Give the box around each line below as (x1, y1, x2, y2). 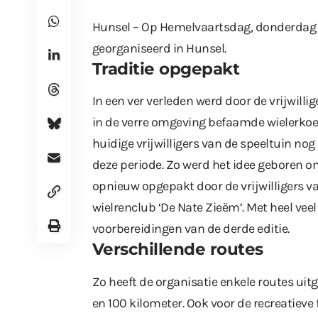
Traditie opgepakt (92, 59, 240, 79)
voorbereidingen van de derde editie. (92, 221, 290, 237)
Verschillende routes (92, 239, 263, 260)
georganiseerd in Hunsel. (92, 40, 226, 57)
